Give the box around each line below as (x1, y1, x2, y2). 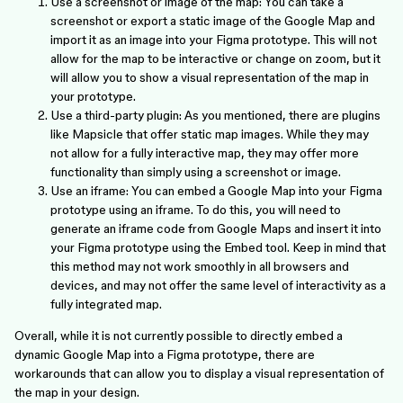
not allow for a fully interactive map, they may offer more (50, 146, 359, 160)
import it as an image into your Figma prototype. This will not (50, 32, 377, 47)
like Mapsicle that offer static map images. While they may (50, 127, 369, 141)
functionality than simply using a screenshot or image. (50, 165, 341, 179)
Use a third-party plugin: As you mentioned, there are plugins (50, 108, 381, 122)
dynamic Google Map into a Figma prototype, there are (14, 347, 315, 362)
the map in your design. (14, 385, 139, 399)
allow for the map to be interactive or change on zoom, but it (50, 51, 381, 66)
